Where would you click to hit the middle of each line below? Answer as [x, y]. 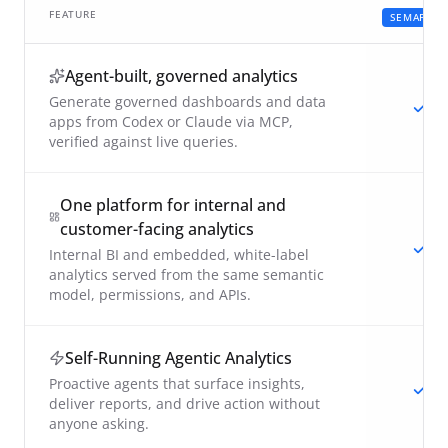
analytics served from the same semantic [186, 274]
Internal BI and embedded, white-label [179, 254]
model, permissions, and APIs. [150, 294]
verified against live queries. [143, 141]
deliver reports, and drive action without [184, 403]
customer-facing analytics [156, 228]
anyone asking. [99, 423]
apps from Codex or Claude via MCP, [171, 121]
